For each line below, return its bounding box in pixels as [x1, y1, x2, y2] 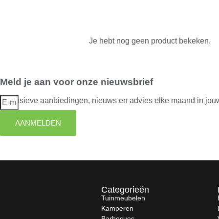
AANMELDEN [15, 119, 61, 128]
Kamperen [101, 204, 133, 212]
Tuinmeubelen [101, 194, 145, 202]
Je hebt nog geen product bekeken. [89, 37, 211, 45]
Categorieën [101, 184, 149, 195]
